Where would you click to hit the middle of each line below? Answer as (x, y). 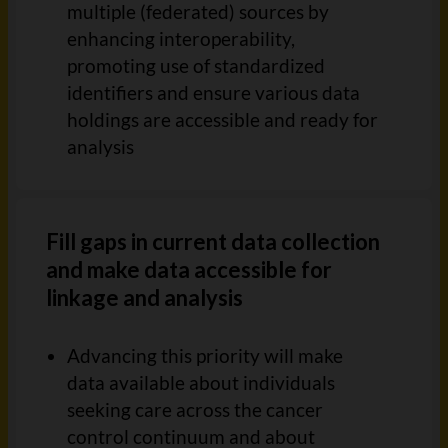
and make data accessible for (189, 269)
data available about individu (189, 382)
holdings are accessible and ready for (222, 119)
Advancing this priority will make (204, 355)
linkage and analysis (144, 297)
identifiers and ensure (160, 92)
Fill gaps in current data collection (213, 241)
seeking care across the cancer (194, 409)
